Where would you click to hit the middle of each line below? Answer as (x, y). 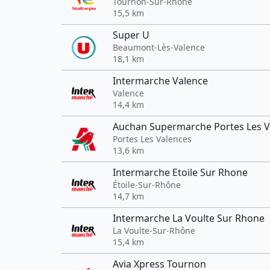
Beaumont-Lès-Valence (159, 47)
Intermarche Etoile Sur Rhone (180, 172)
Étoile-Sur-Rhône (147, 185)
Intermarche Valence (160, 81)
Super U (131, 35)
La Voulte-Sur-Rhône (154, 231)
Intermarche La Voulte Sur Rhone (189, 218)
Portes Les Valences (152, 139)
